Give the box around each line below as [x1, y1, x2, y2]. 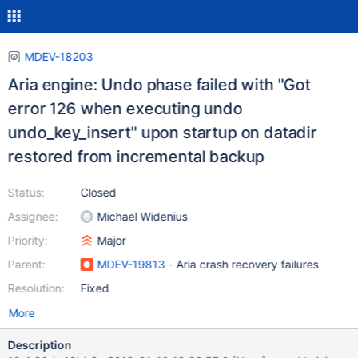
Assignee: [7, 209, 58, 223]
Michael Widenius [97, 209, 188, 223]
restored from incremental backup [7, 147, 265, 166]
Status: [7, 185, 45, 199]
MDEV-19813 [97, 257, 165, 271]
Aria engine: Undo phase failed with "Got [7, 75, 311, 94]
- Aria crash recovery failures [165, 257, 319, 271]
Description [7, 338, 72, 352]
